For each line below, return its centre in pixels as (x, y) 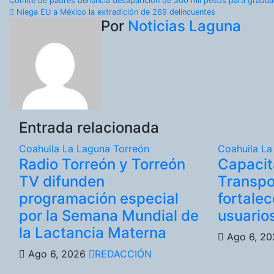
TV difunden (62, 181)
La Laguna (88, 148)
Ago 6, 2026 (57, 254)
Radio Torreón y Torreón (102, 164)
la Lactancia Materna (93, 232)
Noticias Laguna (184, 26)
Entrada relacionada (89, 127)
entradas (50, 51)
